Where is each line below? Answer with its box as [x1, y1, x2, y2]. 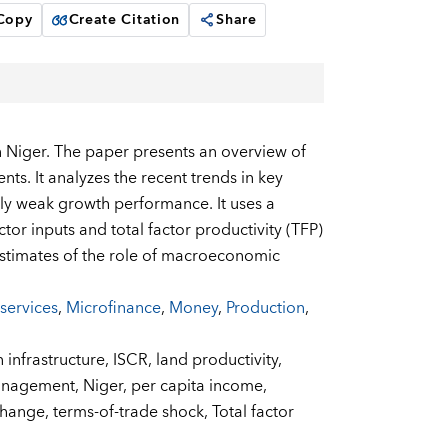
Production [225, 294, 305, 323]
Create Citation [68, 8, 181, 33]
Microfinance [65, 294, 161, 323]
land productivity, [155, 346, 282, 375]
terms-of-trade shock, [52, 398, 212, 427]
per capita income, [130, 372, 267, 401]
